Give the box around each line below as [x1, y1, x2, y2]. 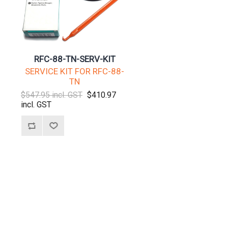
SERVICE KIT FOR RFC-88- [25, 66, 125, 76]
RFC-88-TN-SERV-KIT [34, 53, 116, 64]
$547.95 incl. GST [21, 90, 83, 100]
